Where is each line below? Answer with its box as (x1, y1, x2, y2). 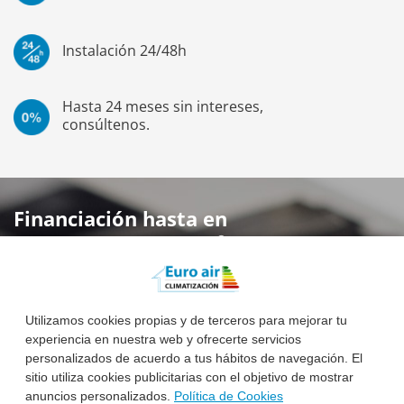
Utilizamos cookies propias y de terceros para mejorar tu (25, 313, 347, 328)
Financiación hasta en (14, 205, 227, 233)
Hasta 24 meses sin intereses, (62, 96, 263, 117)
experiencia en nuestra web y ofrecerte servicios (25, 332, 301, 347)
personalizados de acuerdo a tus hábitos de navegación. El (25, 351, 363, 366)
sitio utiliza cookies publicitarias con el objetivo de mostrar (25, 370, 353, 385)
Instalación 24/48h (62, 41, 187, 61)
